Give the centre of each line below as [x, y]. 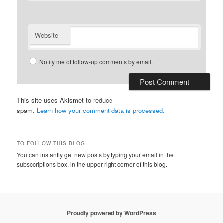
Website [47, 35]
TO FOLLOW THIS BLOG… [54, 144]
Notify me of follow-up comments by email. [96, 61]
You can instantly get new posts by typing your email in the [96, 155]
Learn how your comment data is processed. [101, 110]
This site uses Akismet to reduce [65, 100]
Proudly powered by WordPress [111, 213]
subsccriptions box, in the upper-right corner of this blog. [92, 164]
